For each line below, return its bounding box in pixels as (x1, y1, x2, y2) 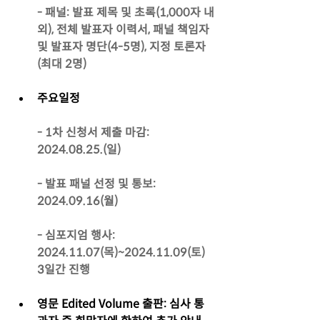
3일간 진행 (37, 261, 90, 277)
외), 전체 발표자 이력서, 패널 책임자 (37, 21, 209, 37)
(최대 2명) (37, 56, 86, 71)
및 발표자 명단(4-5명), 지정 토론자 (37, 39, 206, 54)
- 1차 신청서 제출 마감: (37, 124, 149, 140)
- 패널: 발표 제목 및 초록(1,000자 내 (37, 4, 214, 20)
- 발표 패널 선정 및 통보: (37, 176, 156, 191)
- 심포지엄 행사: (37, 227, 115, 243)
